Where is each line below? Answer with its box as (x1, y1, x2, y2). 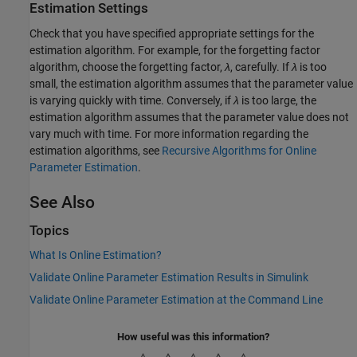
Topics (29, 222, 69, 238)
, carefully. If (230, 60, 292, 73)
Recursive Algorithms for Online (162, 143, 316, 157)
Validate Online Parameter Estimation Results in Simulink (29, 271, 308, 284)
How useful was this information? (117, 331, 269, 343)
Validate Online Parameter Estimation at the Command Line (29, 293, 323, 306)
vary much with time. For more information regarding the (29, 127, 308, 140)
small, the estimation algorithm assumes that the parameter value (29, 76, 353, 90)
